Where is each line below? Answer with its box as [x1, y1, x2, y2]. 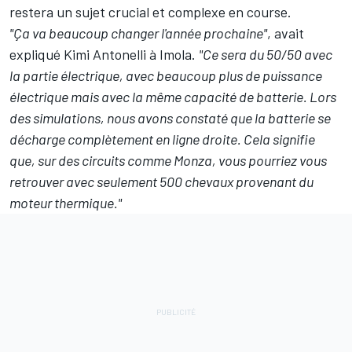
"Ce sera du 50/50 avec [199, 46, 332, 64]
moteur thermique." [9, 194, 122, 212]
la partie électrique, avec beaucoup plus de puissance [9, 67, 322, 85]
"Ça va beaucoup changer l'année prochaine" [9, 24, 267, 42]
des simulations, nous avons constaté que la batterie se [9, 109, 331, 127]
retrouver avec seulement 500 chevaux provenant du [9, 173, 313, 191]
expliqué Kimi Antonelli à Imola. [9, 46, 199, 64]
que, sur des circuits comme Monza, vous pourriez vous [9, 152, 327, 170]
